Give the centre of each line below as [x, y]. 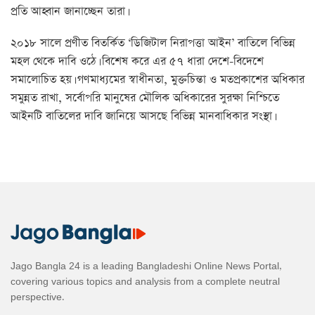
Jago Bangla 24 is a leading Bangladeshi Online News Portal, [146, 266]
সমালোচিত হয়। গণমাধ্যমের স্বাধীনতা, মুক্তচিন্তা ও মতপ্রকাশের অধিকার [157, 80]
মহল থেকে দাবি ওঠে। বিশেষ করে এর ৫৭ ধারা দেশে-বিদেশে [137, 62]
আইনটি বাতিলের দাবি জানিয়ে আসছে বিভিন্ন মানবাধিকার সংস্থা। [142, 116]
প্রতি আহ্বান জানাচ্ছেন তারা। [69, 12]
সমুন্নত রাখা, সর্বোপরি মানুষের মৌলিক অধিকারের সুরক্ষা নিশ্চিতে [145, 98]
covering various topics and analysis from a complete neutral [145, 282]
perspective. [38, 297]
